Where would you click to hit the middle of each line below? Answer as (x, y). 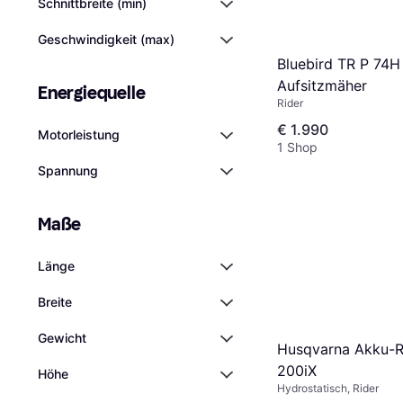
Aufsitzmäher (322, 85)
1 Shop (297, 148)
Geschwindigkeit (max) (106, 39)
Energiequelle (92, 93)
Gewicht (62, 338)
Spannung (68, 170)
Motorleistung (79, 134)
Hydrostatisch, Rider (328, 389)
